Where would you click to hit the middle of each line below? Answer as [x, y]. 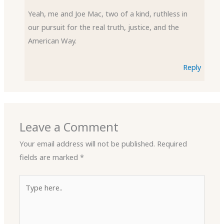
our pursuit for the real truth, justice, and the [104, 27]
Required [172, 143]
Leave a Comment [69, 127]
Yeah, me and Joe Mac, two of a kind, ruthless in [108, 13]
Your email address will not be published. [87, 143]
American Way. [52, 40]
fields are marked [50, 157]
